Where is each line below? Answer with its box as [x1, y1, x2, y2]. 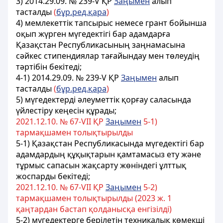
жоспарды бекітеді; [16, 171, 90, 182]
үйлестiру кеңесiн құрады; [16, 105, 116, 116]
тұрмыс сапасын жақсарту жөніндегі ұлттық [16, 160, 186, 171]
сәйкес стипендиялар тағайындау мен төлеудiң [16, 50, 200, 61]
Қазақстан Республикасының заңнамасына [16, 39, 185, 50]
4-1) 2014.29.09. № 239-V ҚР [16, 72, 121, 83]
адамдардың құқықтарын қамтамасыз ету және [16, 149, 201, 160]
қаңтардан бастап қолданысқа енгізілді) [16, 204, 172, 215]
